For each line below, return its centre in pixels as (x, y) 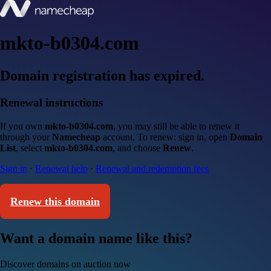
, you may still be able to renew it (176, 126)
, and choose (138, 148)
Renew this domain (55, 201)
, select (30, 148)
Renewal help (61, 168)
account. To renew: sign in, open (165, 137)
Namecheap (76, 137)
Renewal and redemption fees (152, 168)
